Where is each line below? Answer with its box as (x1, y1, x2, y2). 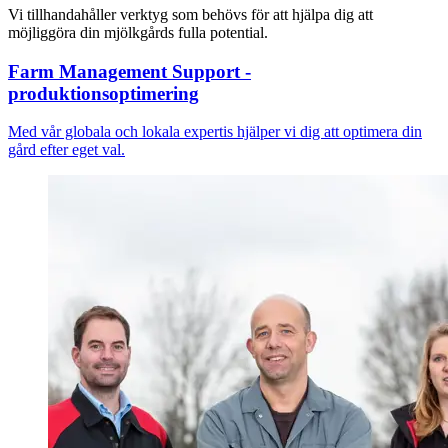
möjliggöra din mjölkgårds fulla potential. (8, 23, 268, 41)
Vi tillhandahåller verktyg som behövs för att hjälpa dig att (8, 5, 373, 23)
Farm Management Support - (8, 60, 251, 82)
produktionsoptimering (8, 82, 199, 104)
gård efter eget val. (8, 141, 125, 159)
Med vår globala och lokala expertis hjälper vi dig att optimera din (8, 123, 422, 141)
